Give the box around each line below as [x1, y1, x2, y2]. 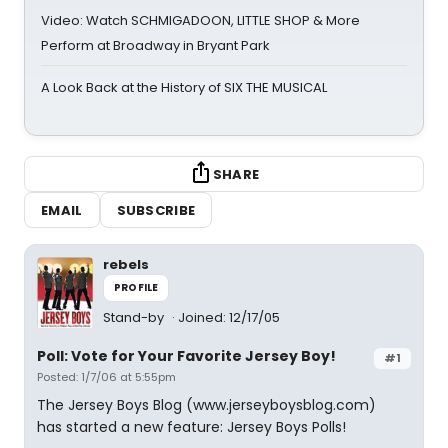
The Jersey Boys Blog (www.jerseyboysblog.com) [37, 395, 376, 415]
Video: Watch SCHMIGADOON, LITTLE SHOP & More [41, 11, 360, 30]
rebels [103, 255, 149, 274]
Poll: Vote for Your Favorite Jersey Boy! [37, 346, 336, 366]
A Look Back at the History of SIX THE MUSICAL [41, 78, 327, 97]
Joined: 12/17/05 [178, 308, 280, 327]
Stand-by [103, 308, 167, 327]
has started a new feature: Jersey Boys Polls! [37, 417, 346, 437]
